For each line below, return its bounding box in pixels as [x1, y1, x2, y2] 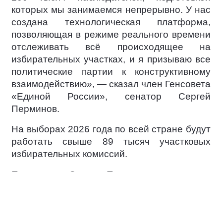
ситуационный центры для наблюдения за [11, 194, 211, 204]
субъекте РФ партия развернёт [11, 181, 211, 192]
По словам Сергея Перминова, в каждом [11, 169, 211, 179]
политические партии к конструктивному [11, 66, 211, 77]
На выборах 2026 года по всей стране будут [11, 124, 211, 134]
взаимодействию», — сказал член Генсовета [11, 79, 211, 89]
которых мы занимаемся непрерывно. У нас [11, 4, 211, 15]
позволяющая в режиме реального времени [11, 29, 211, 40]
